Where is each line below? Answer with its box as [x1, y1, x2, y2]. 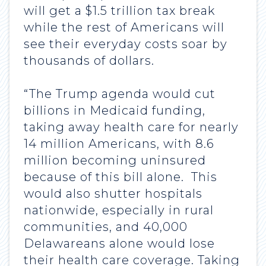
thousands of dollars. [24, 53, 154, 68]
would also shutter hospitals [24, 186, 202, 201]
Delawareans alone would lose [24, 236, 215, 251]
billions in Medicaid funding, [24, 103, 205, 118]
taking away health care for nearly [24, 120, 239, 135]
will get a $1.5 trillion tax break [24, 4, 215, 18]
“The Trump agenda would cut [24, 87, 216, 102]
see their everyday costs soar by [24, 37, 227, 52]
